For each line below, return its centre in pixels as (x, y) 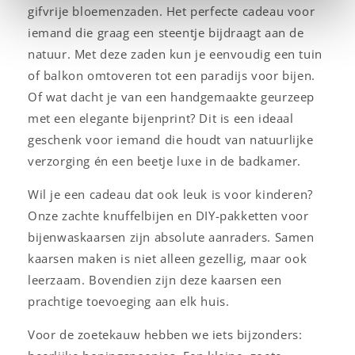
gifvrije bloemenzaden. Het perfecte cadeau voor (172, 11)
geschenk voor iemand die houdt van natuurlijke (171, 139)
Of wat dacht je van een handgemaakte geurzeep (172, 96)
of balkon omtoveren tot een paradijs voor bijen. (172, 75)
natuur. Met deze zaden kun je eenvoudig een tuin (175, 53)
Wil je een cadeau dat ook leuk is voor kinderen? (170, 194)
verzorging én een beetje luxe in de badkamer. (165, 160)
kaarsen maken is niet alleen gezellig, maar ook (168, 258)
